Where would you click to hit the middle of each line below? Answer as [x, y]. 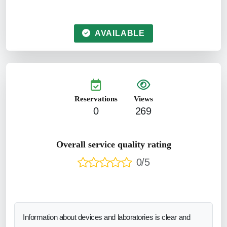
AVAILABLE [119, 33]
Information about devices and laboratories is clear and [107, 217]
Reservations [96, 99]
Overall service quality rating [113, 144]
